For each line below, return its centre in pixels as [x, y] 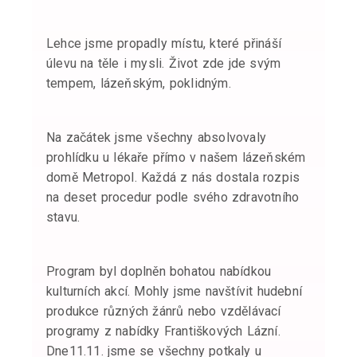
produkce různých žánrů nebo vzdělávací [164, 311]
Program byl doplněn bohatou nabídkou [159, 271]
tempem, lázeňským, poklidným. [139, 83]
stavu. [72, 217]
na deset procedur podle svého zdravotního [173, 197]
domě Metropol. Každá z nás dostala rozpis [173, 177]
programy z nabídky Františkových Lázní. [163, 331]
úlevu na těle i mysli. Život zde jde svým [164, 63]
